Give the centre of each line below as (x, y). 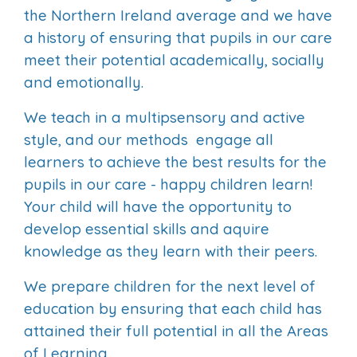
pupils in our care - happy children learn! (170, 184)
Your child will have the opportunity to (158, 206)
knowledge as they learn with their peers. (173, 251)
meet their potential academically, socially (174, 60)
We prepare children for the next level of (170, 286)
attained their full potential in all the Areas (176, 331)
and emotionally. (84, 82)
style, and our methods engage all (149, 139)
